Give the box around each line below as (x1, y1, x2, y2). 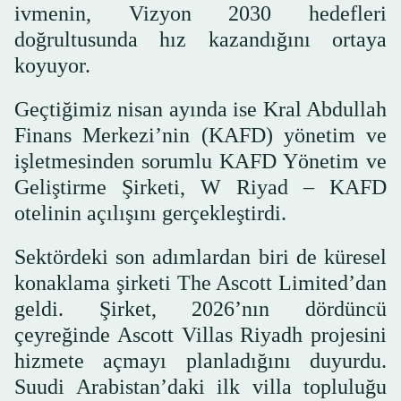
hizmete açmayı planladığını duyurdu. (14, 348, 387, 372)
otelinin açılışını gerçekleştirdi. (14, 200, 286, 225)
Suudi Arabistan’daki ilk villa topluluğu (14, 374, 387, 398)
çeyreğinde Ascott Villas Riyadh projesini (14, 322, 387, 346)
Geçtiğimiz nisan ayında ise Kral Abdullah (14, 97, 387, 121)
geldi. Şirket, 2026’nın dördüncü (14, 296, 387, 320)
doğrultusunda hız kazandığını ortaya (14, 27, 387, 51)
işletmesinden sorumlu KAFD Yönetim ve (14, 149, 387, 173)
